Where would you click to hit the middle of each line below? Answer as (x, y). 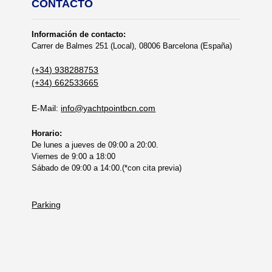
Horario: (47, 133)
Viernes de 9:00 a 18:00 (74, 156)
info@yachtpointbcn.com (108, 108)
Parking (46, 204)
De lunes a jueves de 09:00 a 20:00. (95, 144)
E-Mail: (46, 108)
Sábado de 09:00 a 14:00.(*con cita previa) (107, 168)
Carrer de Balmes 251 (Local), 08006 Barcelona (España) (132, 46)
